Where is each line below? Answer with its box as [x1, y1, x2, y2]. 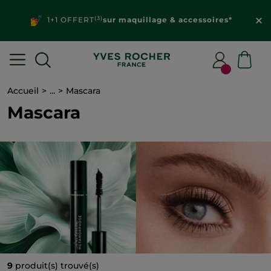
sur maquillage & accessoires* [102, 15, 232, 25]
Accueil [7, 85, 39, 96]
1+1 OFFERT [42, 15, 94, 25]
